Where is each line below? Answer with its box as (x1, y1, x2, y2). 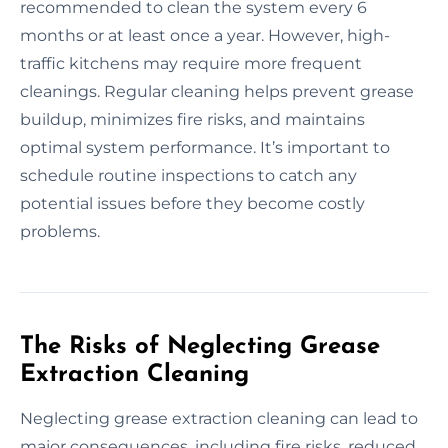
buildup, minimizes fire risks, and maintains (20, 109, 365, 129)
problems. (20, 221, 100, 241)
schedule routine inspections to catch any (20, 165, 357, 185)
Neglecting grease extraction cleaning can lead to (20, 408, 418, 428)
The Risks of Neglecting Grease (20, 334, 380, 359)
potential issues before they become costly (20, 193, 365, 213)
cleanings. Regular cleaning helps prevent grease (20, 81, 414, 101)
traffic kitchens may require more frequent (20, 53, 362, 73)
